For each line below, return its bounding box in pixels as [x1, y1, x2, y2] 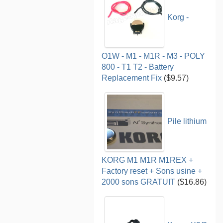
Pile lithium [167, 117, 207, 126]
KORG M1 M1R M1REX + [102, 155, 194, 164]
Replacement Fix [102, 73, 162, 82]
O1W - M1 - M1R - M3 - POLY [102, 51, 206, 60]
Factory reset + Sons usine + [102, 166, 203, 175]
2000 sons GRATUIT [102, 177, 176, 186]
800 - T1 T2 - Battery [102, 62, 174, 71]
